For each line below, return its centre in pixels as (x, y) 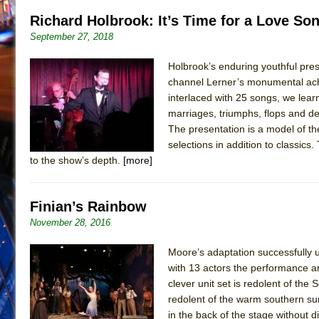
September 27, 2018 (72, 36)
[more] (138, 160)
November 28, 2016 (70, 222)
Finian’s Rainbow (88, 206)
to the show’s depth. (77, 160)
